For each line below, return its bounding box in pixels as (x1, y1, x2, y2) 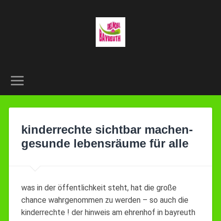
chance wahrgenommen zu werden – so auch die (21, 195, 188, 205)
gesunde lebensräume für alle (21, 136, 188, 150)
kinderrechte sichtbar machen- (21, 122, 193, 136)
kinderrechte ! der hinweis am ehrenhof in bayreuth (21, 207, 195, 217)
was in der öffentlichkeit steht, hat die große (21, 183, 177, 192)
